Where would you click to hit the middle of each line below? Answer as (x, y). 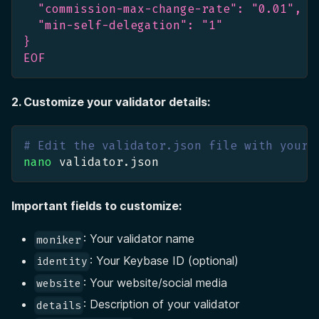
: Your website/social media (156, 282)
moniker (59, 240)
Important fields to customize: (96, 206)
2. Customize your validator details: (111, 102)
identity (62, 262)
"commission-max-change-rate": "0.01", (162, 9)
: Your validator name (139, 239)
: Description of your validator (162, 304)
